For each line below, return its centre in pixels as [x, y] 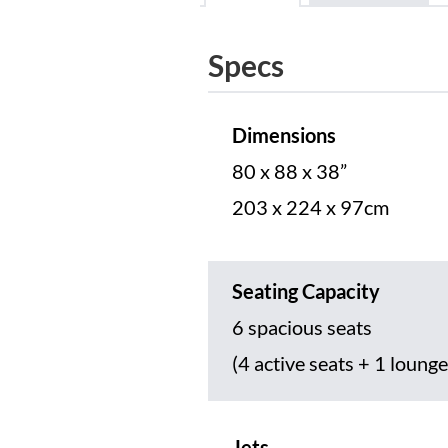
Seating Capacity [306, 291]
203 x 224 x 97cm [310, 207]
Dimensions [284, 135]
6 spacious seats [302, 327]
